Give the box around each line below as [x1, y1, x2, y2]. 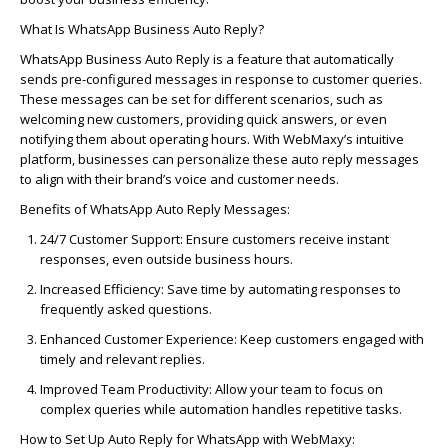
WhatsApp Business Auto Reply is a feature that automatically [20, 50, 394, 69]
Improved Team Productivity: [40, 380, 212, 399]
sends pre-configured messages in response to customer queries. [20, 70, 422, 89]
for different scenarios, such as [190, 90, 383, 109]
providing [186, 110, 243, 129]
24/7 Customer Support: [40, 230, 183, 249]
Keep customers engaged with [237, 330, 424, 349]
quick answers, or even [243, 110, 387, 129]
